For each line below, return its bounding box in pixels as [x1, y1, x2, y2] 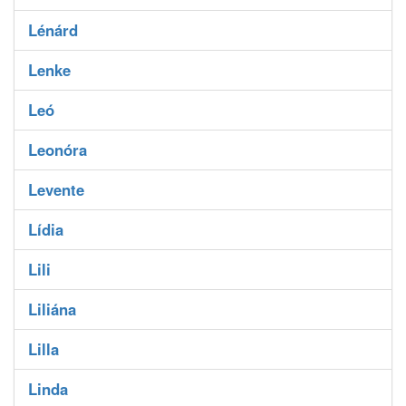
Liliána [28, 298, 76, 321]
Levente [28, 179, 84, 201]
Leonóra [28, 139, 87, 161]
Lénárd [28, 19, 78, 42]
